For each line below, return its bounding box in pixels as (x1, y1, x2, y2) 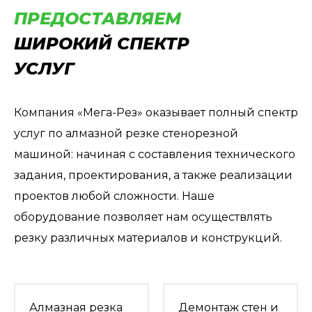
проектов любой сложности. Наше (14, 189, 214, 203)
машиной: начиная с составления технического (14, 148, 295, 161)
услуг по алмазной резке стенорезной (14, 127, 238, 140)
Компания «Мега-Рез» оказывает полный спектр (14, 106, 298, 119)
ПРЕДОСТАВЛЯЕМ (14, 8, 181, 29)
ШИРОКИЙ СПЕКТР (14, 33, 189, 54)
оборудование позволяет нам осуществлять (14, 210, 272, 224)
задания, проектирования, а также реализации (14, 169, 292, 182)
